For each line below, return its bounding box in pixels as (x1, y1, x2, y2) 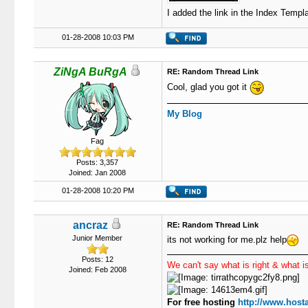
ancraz (73, 219, 108, 231)
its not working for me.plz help (166, 234, 287, 245)
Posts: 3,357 (76, 158, 118, 166)
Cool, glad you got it (166, 81, 250, 92)
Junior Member (72, 234, 122, 242)
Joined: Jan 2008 (69, 168, 126, 177)
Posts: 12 (81, 255, 113, 263)
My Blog (166, 109, 202, 119)
